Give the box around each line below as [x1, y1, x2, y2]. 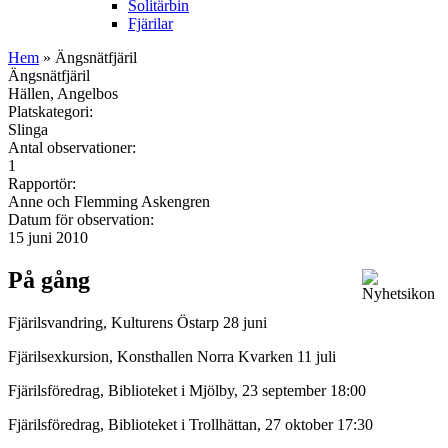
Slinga [8, 120, 48, 138]
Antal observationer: [8, 138, 140, 156]
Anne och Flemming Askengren [8, 192, 210, 210]
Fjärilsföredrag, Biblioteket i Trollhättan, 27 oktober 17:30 [8, 415, 373, 433]
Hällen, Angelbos [8, 84, 118, 102]
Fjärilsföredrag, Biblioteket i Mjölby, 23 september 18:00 [8, 381, 366, 399]
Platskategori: [8, 102, 97, 120]
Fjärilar [128, 14, 173, 32]
